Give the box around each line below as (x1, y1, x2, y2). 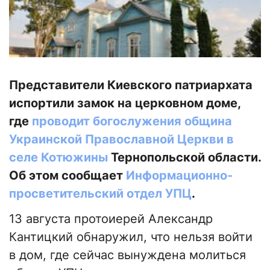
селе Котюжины (9, 150, 108, 165)
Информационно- (126, 168, 233, 183)
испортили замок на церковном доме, (9, 96, 240, 111)
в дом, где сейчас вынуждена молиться (9, 248, 246, 263)
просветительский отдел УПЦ (9, 186, 192, 201)
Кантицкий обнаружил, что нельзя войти (9, 230, 253, 245)
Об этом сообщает (9, 168, 126, 183)
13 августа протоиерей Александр (9, 212, 213, 227)
